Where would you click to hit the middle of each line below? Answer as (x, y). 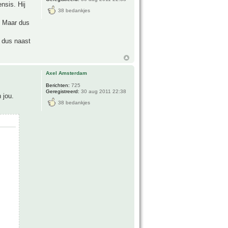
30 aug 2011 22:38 (103, 91)
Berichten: (58, 85)
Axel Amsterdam (67, 73)
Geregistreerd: (63, 91)
